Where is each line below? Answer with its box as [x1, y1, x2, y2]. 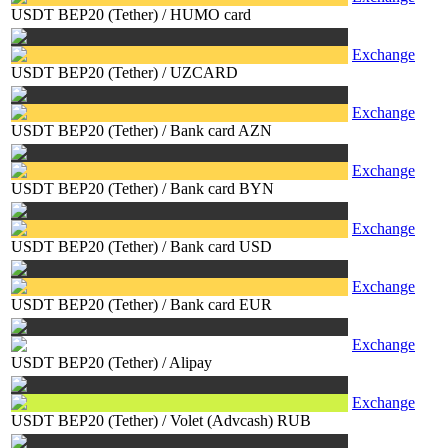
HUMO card [170, 6, 251, 23]
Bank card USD [170, 238, 272, 255]
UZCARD [170, 64, 238, 81]
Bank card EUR [170, 296, 272, 313]
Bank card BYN [170, 180, 274, 197]
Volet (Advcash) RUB [170, 412, 311, 429]
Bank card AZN [170, 122, 272, 139]
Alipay [169, 354, 212, 371]
